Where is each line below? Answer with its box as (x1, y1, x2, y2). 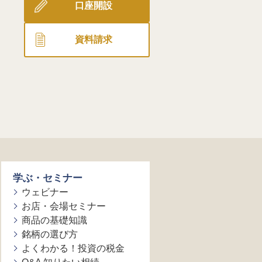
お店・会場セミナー (21, 201, 106, 211)
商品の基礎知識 (21, 215, 87, 225)
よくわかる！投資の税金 (21, 243, 125, 253)
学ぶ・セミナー (12, 172, 82, 184)
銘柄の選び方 (21, 229, 78, 239)
